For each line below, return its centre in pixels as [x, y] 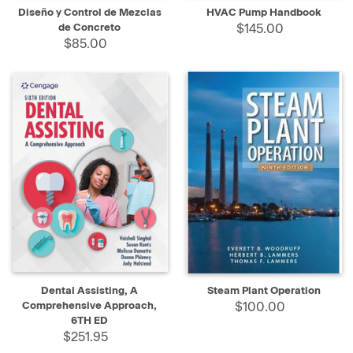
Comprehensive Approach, [89, 305]
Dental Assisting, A [89, 290]
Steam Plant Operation [264, 290]
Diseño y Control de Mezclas [89, 12]
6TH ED [89, 320]
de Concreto [89, 27]
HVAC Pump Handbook [264, 12]
